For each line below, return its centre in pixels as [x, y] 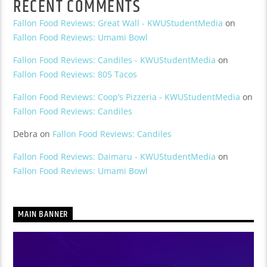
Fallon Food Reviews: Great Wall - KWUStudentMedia [118, 23]
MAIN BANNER [43, 215]
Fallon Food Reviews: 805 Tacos [75, 74]
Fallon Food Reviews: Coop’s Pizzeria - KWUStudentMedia [127, 97]
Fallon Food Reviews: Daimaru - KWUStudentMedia [115, 157]
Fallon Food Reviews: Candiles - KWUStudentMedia [115, 60]
